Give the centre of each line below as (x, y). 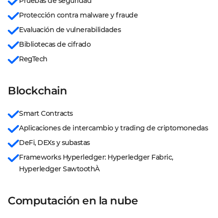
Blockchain (37, 91)
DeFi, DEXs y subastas (54, 143)
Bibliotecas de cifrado (55, 44)
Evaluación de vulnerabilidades (70, 30)
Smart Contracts (46, 113)
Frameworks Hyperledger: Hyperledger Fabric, (97, 157)
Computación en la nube (73, 201)
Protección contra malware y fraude (78, 15)
